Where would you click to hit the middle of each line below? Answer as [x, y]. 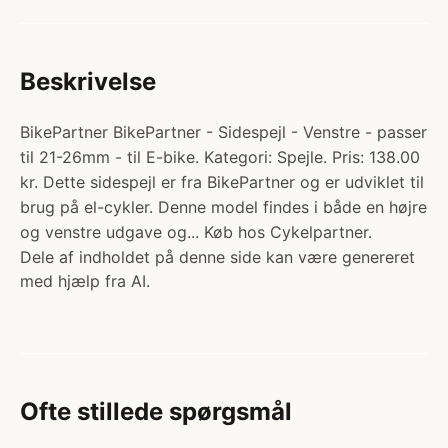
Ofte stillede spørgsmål [156, 411]
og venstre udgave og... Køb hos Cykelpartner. [196, 232]
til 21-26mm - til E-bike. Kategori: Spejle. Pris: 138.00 [220, 157]
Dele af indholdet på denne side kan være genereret [217, 257]
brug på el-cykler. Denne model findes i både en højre [223, 207]
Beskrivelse [88, 81]
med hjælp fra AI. [85, 281]
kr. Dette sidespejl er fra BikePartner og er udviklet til [222, 182]
